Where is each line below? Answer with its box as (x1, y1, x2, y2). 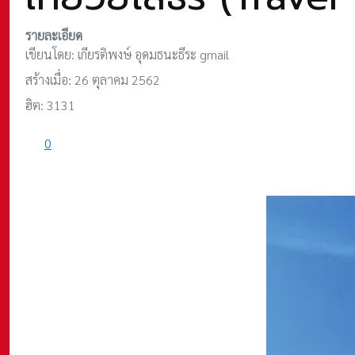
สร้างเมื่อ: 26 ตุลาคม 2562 (25, 71, 160, 88)
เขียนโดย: (25, 45, 78, 63)
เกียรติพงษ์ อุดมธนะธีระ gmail (78, 45, 229, 63)
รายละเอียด (25, 26, 82, 44)
